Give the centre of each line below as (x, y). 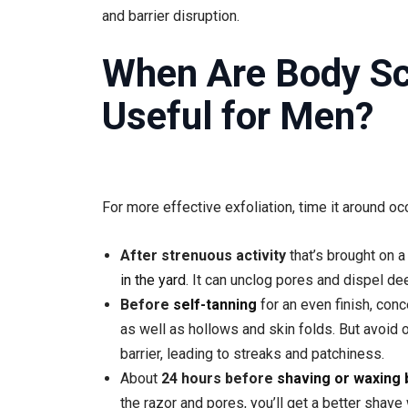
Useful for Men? (238, 116)
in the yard (153, 280)
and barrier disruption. (171, 16)
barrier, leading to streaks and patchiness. (252, 353)
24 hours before (219, 378)
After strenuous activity (203, 255)
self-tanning (215, 304)
